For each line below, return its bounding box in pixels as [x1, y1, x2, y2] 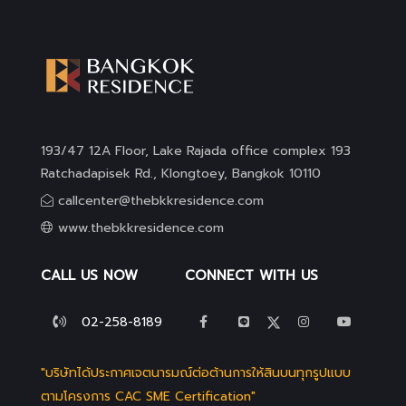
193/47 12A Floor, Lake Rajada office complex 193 [40, 141, 351, 161]
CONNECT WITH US [185, 266, 319, 286]
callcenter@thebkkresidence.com [57, 191, 264, 211]
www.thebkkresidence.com [57, 218, 224, 238]
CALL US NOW [40, 266, 138, 286]
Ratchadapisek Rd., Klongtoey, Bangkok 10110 [40, 164, 321, 184]
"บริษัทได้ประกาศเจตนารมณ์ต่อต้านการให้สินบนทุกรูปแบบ [40, 363, 351, 383]
